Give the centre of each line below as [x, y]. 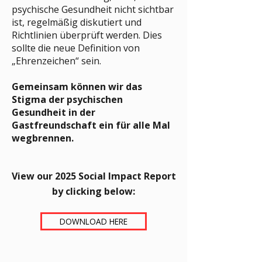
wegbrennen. [43, 138]
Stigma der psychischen [67, 99]
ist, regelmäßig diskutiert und [77, 22]
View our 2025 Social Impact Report [94, 176]
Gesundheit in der [54, 112]
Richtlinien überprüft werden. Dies [87, 35]
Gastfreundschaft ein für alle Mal [91, 125]
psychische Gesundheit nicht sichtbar [93, 9]
